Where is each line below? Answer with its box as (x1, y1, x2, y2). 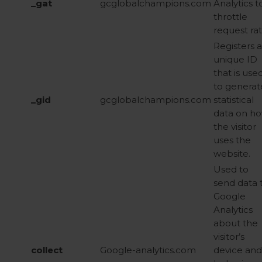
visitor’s (213, 231, 244, 242)
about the (213, 218, 258, 229)
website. (213, 148, 250, 159)
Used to (213, 164, 249, 175)
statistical (213, 94, 254, 105)
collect (31, 244, 63, 256)
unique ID (213, 54, 257, 65)
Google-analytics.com (100, 244, 196, 256)
